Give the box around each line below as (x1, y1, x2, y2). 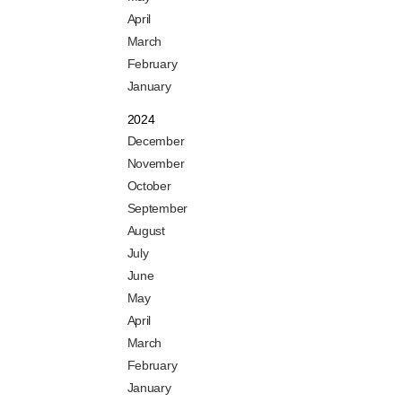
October (127, 179, 171, 194)
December (127, 134, 185, 149)
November (127, 156, 185, 171)
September (127, 201, 188, 216)
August (127, 223, 165, 239)
